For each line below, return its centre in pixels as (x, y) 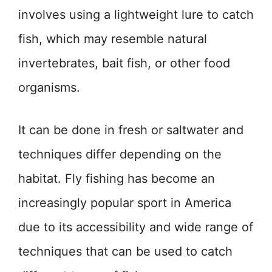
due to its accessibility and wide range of (136, 227)
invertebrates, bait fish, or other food (124, 63)
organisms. (49, 88)
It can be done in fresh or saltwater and (131, 130)
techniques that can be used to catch (125, 252)
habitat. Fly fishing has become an (117, 179)
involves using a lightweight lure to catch (136, 15)
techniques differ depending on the (120, 155)
